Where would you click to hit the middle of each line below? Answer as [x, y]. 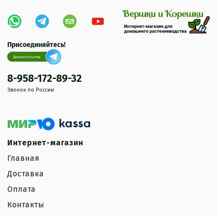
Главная [23, 158]
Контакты [26, 205]
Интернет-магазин [45, 143]
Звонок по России [31, 90]
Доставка [26, 174]
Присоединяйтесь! [36, 45]
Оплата [22, 189]
